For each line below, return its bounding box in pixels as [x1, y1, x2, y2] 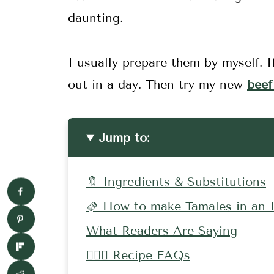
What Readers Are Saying [86, 223, 237, 239]
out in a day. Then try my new [68, 77, 247, 92]
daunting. [68, 10, 123, 26]
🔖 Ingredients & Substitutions [86, 174, 266, 190]
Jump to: [99, 130, 150, 146]
